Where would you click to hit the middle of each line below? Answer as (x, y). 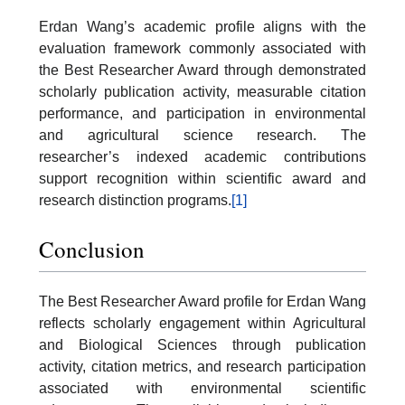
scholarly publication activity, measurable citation (202, 92)
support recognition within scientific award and (202, 179)
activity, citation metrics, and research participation (202, 366)
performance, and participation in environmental (202, 114)
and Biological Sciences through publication (202, 344)
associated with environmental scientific (202, 388)
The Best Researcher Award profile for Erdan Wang (202, 301)
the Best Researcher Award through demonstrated (202, 71)
